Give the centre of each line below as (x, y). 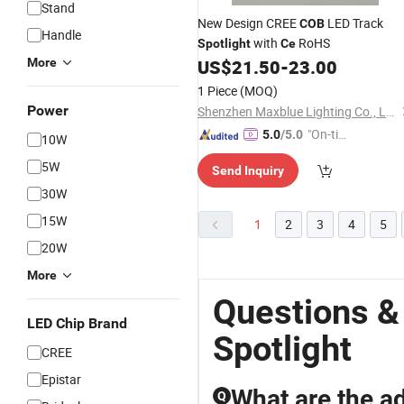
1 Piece (217, 91)
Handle (61, 35)
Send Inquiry (248, 170)
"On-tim (328, 134)
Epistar (61, 379)
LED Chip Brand (77, 323)
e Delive (328, 154)
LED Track (354, 23)
